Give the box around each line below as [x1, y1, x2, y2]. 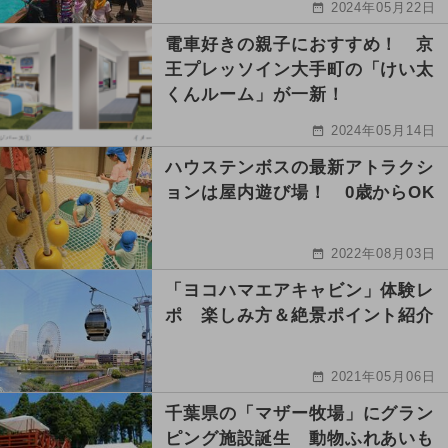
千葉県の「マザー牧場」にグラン [165, 403, 435, 423]
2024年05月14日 [330, 122, 437, 138]
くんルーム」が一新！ [165, 84, 345, 104]
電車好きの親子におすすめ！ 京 [165, 34, 435, 54]
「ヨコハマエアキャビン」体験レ [165, 280, 435, 300]
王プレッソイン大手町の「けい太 [165, 59, 435, 79]
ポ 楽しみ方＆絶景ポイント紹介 [165, 305, 435, 325]
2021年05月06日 [330, 368, 437, 384]
